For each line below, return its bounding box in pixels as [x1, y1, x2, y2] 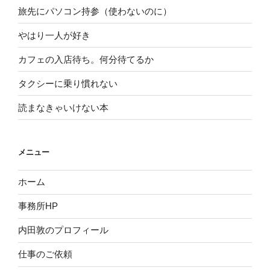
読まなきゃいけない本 [18, 102, 108, 113]
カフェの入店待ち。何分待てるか [18, 54, 154, 64]
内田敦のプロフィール [18, 225, 108, 236]
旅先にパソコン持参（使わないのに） [18, 5, 172, 16]
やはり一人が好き [18, 30, 90, 40]
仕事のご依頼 [18, 249, 72, 260]
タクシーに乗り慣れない [18, 78, 118, 89]
